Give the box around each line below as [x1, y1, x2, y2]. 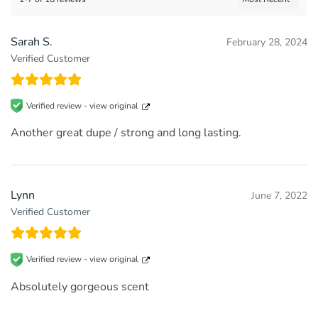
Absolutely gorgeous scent [11, 278, 149, 295]
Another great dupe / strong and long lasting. [11, 125, 241, 141]
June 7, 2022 [251, 189, 307, 203]
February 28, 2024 [226, 35, 307, 50]
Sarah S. [11, 34, 53, 50]
